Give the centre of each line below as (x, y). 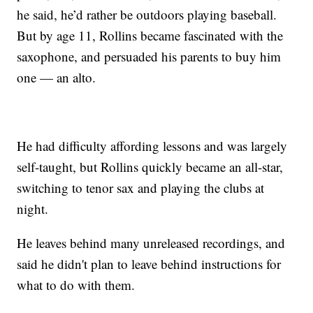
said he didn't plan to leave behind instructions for (149, 263)
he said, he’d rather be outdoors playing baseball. (147, 14)
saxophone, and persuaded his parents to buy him (149, 56)
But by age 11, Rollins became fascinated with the (150, 35)
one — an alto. (57, 77)
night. (33, 208)
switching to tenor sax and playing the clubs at (141, 187)
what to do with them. (76, 284)
